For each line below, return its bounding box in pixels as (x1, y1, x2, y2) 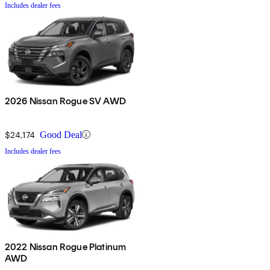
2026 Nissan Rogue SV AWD (5, 95, 126, 107)
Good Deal (40, 129, 82, 140)
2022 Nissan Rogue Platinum (5, 240, 127, 253)
